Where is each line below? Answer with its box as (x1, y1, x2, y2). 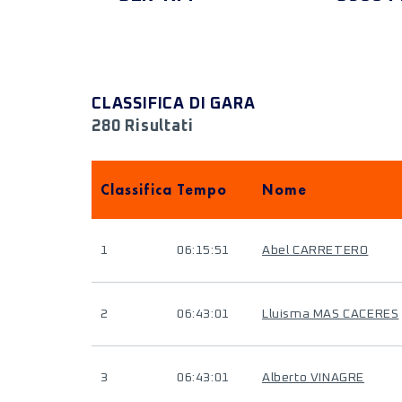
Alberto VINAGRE (262, 371, 364, 384)
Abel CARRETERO (262, 244, 369, 257)
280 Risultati (92, 118, 194, 135)
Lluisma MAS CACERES (262, 308, 399, 320)
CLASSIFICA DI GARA (92, 96, 256, 112)
